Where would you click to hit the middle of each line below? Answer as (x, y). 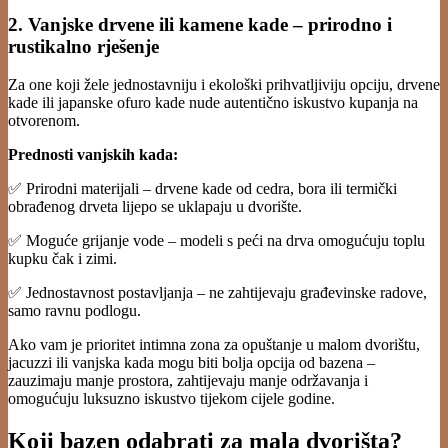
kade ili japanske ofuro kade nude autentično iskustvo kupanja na (213, 103)
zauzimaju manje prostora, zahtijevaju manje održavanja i (188, 381)
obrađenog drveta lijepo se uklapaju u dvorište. (155, 207)
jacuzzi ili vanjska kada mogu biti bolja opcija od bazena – (191, 363)
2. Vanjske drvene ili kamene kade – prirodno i (200, 24)
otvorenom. (44, 121)
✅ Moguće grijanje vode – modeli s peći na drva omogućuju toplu (216, 241)
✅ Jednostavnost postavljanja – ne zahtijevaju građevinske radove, (217, 293)
